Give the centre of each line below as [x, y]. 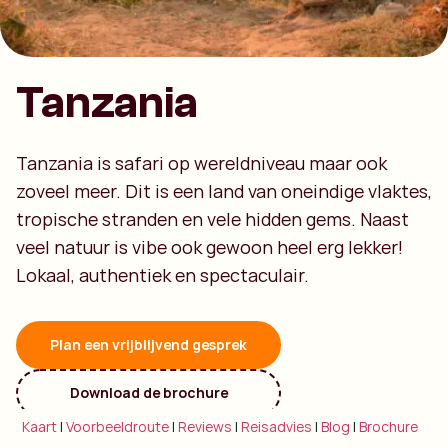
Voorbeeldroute [118, 426]
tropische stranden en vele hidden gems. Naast [212, 219]
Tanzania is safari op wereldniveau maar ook [201, 163]
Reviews [205, 426]
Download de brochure [148, 392]
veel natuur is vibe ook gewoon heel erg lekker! [209, 247]
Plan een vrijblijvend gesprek [148, 344]
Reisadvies [277, 426]
